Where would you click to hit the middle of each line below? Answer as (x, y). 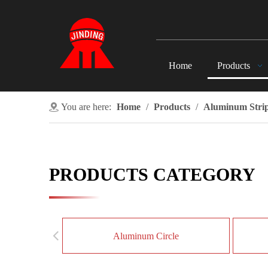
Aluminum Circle (146, 236)
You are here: (86, 107)
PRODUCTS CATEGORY (152, 174)
